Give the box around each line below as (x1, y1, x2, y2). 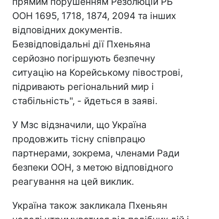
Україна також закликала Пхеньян (12, 200, 167, 212)
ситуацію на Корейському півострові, (12, 67, 183, 79)
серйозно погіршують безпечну (12, 53, 155, 65)
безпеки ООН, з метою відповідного (12, 162, 173, 174)
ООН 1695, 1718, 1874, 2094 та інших (12, 10, 176, 22)
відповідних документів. (12, 24, 122, 36)
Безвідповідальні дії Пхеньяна (12, 39, 151, 50)
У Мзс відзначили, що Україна (12, 119, 147, 131)
